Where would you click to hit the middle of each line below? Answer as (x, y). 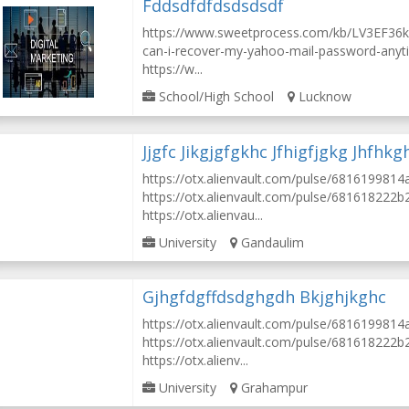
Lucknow (324, 96)
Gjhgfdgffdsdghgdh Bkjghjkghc (265, 297)
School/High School (215, 96)
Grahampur (273, 388)
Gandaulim (271, 242)
